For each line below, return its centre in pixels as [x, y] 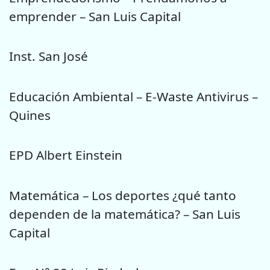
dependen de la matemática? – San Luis [125, 214]
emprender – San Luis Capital [95, 17]
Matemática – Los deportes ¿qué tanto [123, 195]
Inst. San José [49, 56]
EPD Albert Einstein [66, 155]
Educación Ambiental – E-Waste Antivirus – [133, 96]
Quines [30, 115]
